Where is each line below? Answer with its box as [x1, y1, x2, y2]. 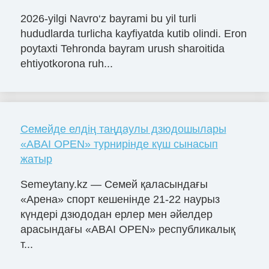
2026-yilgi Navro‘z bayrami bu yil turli [20, 13, 196, 25]
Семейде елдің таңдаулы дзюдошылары [20, 123, 226, 136]
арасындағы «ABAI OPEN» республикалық [20, 223, 235, 235]
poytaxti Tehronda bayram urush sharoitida [20, 43, 225, 55]
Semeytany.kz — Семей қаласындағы [20, 178, 208, 190]
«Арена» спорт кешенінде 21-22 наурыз [20, 193, 220, 205]
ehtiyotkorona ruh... [20, 58, 113, 70]
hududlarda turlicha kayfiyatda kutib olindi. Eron [20, 28, 247, 40]
